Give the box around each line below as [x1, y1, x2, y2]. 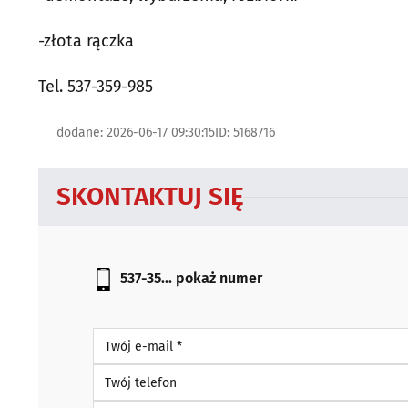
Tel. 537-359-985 [38, 76, 153, 97]
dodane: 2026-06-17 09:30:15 [56, 125, 215, 140]
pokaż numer [176, 270, 262, 288]
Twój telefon [92, 364, 164, 380]
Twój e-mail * [92, 328, 169, 343]
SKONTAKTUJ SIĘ [56, 181, 244, 211]
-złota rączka [38, 31, 134, 51]
